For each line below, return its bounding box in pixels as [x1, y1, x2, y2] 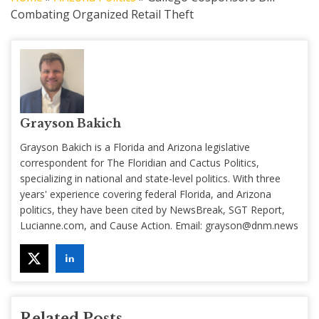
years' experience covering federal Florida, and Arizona [20, 187, 271, 201]
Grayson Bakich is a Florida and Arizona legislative [20, 140, 250, 154]
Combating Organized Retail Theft [11, 6, 194, 22]
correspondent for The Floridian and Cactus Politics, [20, 155, 259, 169]
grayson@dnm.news [205, 218, 298, 232]
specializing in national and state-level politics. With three [20, 171, 281, 185]
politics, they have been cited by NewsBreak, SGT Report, [20, 202, 285, 216]
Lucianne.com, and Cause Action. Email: [20, 218, 205, 232]
